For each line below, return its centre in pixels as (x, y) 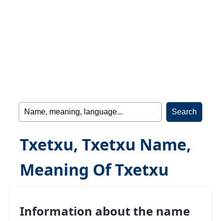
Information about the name (105, 211)
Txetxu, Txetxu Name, (105, 144)
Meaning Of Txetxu (94, 169)
